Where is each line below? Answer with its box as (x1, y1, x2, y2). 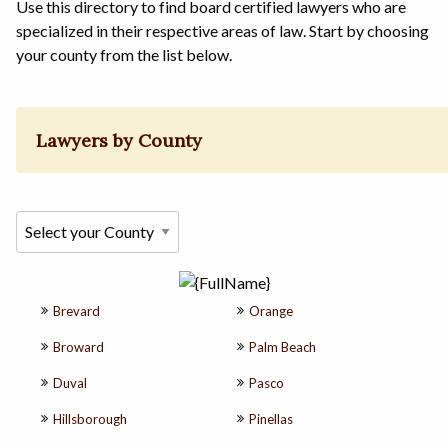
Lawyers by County (36, 128, 203, 152)
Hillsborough (53, 410, 127, 427)
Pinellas (249, 410, 293, 427)
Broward (53, 338, 104, 355)
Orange (249, 302, 293, 319)
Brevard (53, 302, 100, 319)
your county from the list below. (16, 45, 232, 65)
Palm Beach (249, 338, 316, 355)
